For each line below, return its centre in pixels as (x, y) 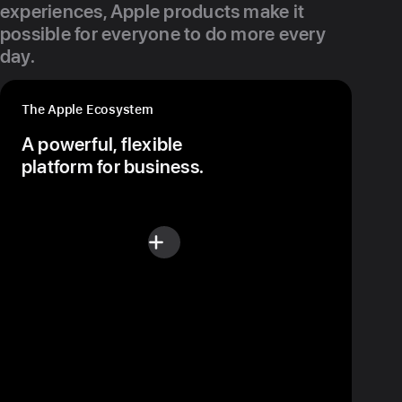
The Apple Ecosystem (87, 109)
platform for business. (113, 166)
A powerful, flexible (102, 144)
